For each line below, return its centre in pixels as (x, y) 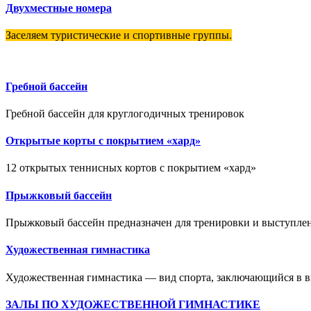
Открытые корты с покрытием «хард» (103, 141)
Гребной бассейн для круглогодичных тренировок (125, 113)
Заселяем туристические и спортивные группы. (119, 35)
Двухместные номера (59, 8)
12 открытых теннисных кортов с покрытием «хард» (131, 168)
